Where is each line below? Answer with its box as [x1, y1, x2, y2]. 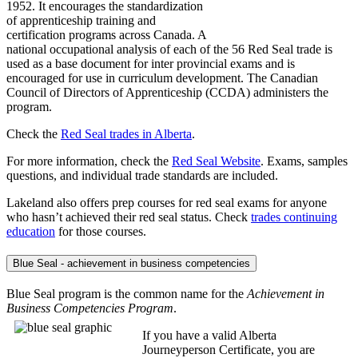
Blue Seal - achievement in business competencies [13, 257, 250, 270]
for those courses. [58, 224, 146, 238]
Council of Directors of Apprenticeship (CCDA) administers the [6, 85, 328, 99]
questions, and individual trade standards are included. [6, 168, 278, 182]
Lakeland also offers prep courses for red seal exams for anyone [6, 195, 327, 209]
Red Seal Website [172, 153, 261, 168]
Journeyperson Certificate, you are [142, 342, 315, 356]
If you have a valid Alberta [142, 328, 276, 342]
